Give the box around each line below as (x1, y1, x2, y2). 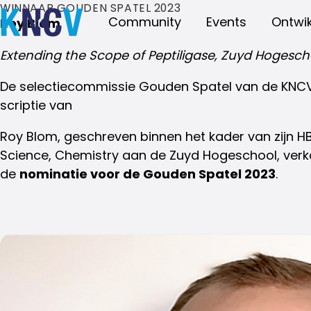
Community (108, 13, 181, 31)
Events (206, 13, 246, 31)
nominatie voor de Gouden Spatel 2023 (19, 165, 276, 183)
